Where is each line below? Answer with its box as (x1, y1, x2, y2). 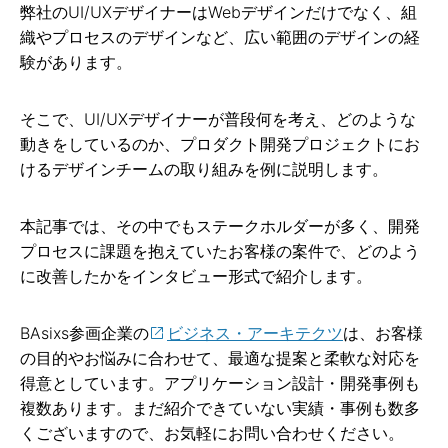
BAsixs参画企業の (20, 322, 149, 343)
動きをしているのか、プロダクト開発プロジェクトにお (20, 133, 420, 154)
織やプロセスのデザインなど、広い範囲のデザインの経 (20, 26, 420, 47)
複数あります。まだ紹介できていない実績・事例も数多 (20, 397, 420, 418)
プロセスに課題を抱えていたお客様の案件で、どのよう (20, 240, 420, 261)
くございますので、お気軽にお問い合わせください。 (20, 422, 404, 443)
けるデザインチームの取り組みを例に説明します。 (20, 158, 388, 179)
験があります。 (20, 51, 132, 72)
